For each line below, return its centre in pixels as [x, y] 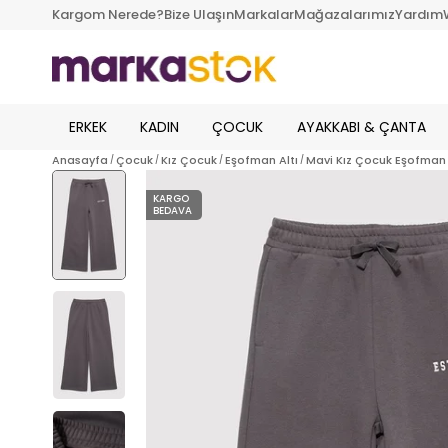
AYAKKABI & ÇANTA [361, 126]
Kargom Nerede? [108, 14]
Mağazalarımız [344, 14]
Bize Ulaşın [199, 14]
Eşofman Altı [261, 160]
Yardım [419, 14]
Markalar [264, 14]
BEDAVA [172, 210]
